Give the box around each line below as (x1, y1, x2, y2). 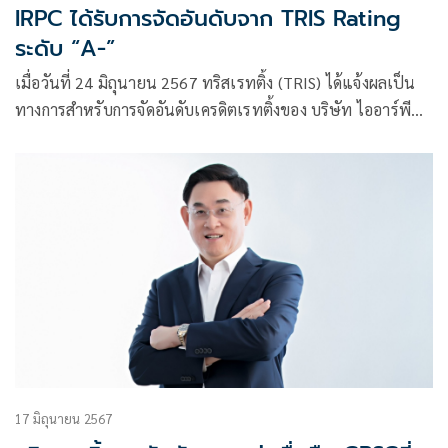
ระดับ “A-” (15, 31, 115, 65)
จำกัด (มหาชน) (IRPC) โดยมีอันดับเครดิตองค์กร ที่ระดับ (15, 125, 379, 147)
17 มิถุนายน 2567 (15, 410, 113, 428)
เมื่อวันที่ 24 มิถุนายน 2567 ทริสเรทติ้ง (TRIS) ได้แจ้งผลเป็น (15, 71, 416, 93)
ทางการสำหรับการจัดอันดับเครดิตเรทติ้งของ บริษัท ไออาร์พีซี (15, 98, 422, 120)
